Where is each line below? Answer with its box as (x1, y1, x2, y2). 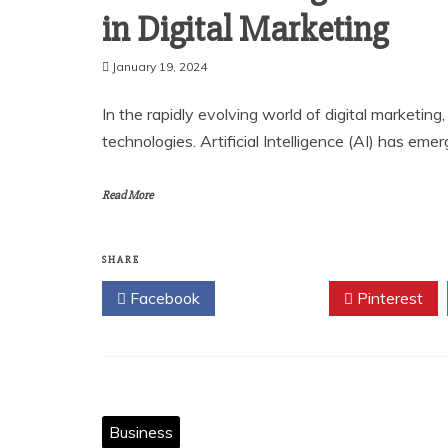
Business (109, 422, 173, 442)
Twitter (248, 288, 305, 308)
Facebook (126, 288, 200, 308)
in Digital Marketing (102, 8, 388, 52)
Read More (102, 188, 153, 203)
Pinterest (353, 288, 423, 308)
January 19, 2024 (112, 59, 207, 74)
